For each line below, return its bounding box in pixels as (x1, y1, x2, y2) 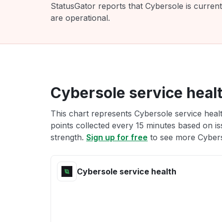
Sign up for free (86, 132, 148, 142)
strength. (51, 132, 86, 142)
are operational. (51, 13, 110, 23)
